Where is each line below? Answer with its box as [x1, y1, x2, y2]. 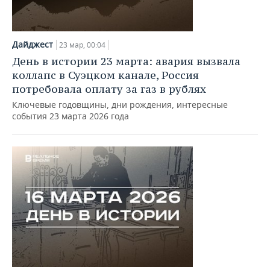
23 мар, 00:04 [59, 40, 105, 50]
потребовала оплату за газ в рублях [12, 82, 206, 96]
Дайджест [12, 39, 53, 50]
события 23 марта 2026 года [12, 110, 129, 122]
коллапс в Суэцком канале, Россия [12, 68, 199, 82]
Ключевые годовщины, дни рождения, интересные [12, 99, 228, 110]
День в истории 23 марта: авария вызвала [12, 54, 240, 68]
